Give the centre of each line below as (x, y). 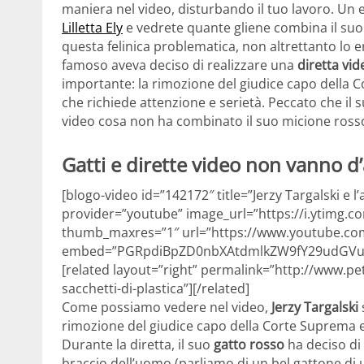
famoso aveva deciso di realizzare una (180, 65)
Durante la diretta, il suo (138, 345)
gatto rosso (249, 345)
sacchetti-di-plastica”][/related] (156, 289)
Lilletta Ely (92, 27)
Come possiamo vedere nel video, (167, 308)
